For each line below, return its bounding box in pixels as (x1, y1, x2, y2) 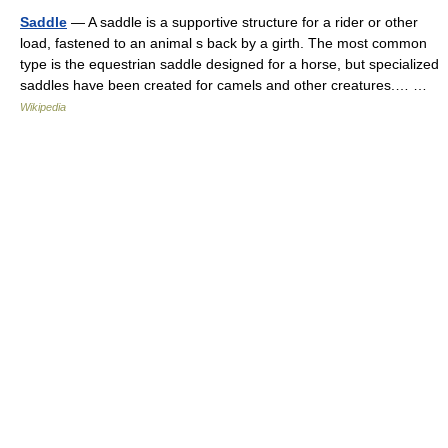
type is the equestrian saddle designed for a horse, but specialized (20, 56, 439, 72)
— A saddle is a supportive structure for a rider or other (67, 14, 418, 30)
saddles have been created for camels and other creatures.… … (20, 77, 435, 93)
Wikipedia (20, 101, 66, 113)
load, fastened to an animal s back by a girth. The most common (20, 35, 427, 51)
